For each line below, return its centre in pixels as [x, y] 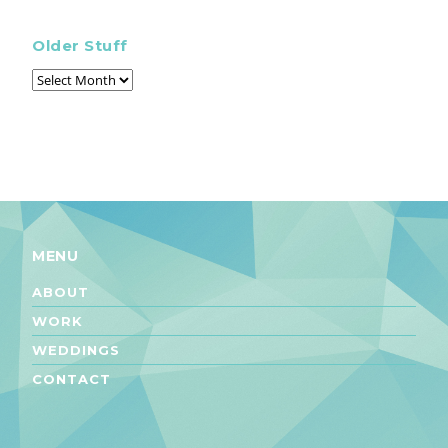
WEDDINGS [76, 349]
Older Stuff [80, 45]
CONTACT [71, 378]
